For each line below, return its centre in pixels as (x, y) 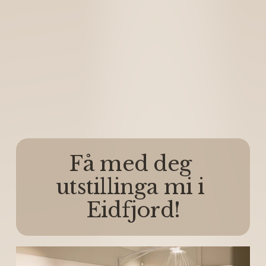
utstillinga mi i (130, 187)
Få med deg (130, 164)
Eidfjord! (133, 210)
